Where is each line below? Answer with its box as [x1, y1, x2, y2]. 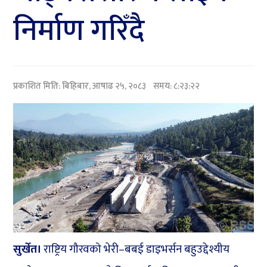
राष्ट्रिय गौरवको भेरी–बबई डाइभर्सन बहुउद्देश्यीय [44, 240, 230, 259]
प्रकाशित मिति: [13, 78, 63, 94]
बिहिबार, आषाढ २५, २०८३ [62, 78, 147, 94]
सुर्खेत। [13, 240, 44, 259]
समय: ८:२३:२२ [146, 78, 200, 94]
